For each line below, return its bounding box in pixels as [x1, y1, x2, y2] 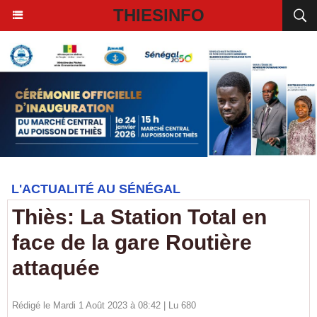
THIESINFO [113, 6, 204, 25]
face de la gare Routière [12, 231, 252, 254]
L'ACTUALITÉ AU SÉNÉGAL [11, 182, 180, 196]
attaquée [12, 256, 100, 279]
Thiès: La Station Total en [12, 205, 267, 229]
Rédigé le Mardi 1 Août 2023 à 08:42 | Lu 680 [12, 300, 196, 311]
